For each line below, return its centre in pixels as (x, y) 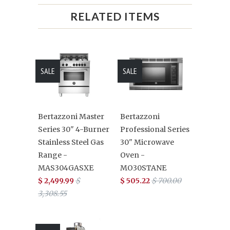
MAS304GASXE (66, 168)
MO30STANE (143, 168)
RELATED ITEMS (115, 16)
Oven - (132, 155)
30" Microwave (147, 142)
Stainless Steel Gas (71, 142)
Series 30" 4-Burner (74, 130)
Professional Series (155, 130)
